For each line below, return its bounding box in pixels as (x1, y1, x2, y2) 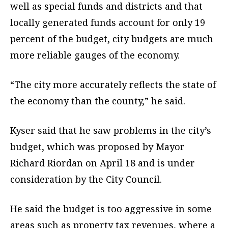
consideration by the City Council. (10, 173, 162, 186)
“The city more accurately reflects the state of (10, 78, 216, 91)
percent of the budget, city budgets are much (10, 33, 213, 45)
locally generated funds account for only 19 (10, 16, 205, 29)
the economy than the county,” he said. (10, 95, 185, 107)
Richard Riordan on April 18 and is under (10, 157, 195, 169)
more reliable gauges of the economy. (10, 49, 180, 62)
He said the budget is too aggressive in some (10, 203, 212, 215)
